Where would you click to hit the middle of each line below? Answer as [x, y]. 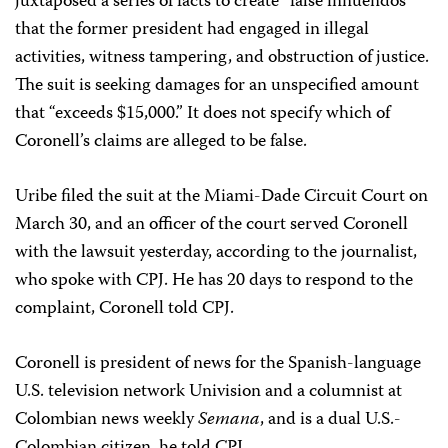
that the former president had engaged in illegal [192, 30]
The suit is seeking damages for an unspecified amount [217, 86]
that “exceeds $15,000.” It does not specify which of [202, 114]
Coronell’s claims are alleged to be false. [161, 142]
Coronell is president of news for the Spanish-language [218, 364]
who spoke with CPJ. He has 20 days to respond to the [214, 281]
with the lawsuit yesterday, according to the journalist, [216, 253]
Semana [229, 420]
